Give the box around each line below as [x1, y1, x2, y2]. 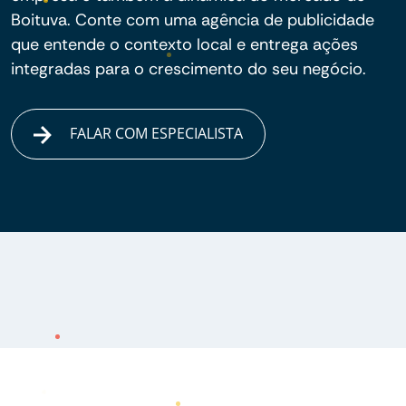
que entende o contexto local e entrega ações [11, 34, 358, 55]
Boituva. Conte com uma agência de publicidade [11, 9, 374, 31]
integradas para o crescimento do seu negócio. [11, 58, 366, 80]
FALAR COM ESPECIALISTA [66, 123, 244, 143]
